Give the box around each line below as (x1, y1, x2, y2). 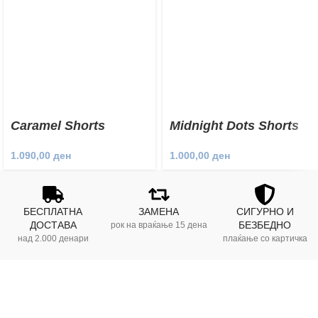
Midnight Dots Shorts (170, 119, 299, 133)
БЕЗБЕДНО (238, 219, 292, 231)
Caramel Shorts (11, 119, 105, 133)
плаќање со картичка (222, 234, 307, 244)
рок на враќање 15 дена (110, 220, 207, 231)
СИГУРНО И (236, 206, 294, 218)
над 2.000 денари (17, 234, 89, 244)
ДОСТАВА (29, 219, 77, 231)
